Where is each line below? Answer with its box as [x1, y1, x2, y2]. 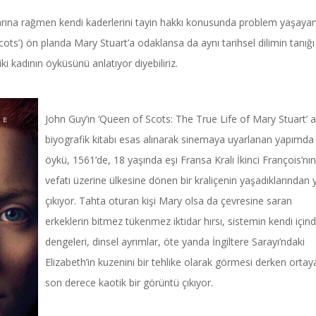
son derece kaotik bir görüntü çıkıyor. [45, 276, 213, 289]
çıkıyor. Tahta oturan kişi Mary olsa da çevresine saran [45, 194, 292, 207]
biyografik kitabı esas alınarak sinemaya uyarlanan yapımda [45, 133, 314, 146]
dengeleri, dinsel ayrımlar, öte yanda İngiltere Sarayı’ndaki [45, 235, 305, 248]
